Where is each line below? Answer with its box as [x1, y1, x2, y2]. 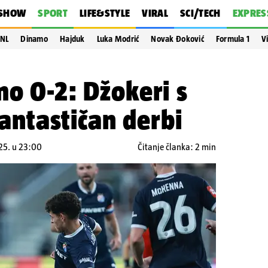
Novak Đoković [151, 34, 204, 44]
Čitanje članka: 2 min [138, 142, 216, 152]
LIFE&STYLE [79, 7, 130, 19]
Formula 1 [215, 34, 250, 44]
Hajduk [60, 34, 85, 44]
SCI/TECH [179, 7, 221, 19]
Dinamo [20, 34, 48, 44]
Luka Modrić [96, 34, 139, 44]
